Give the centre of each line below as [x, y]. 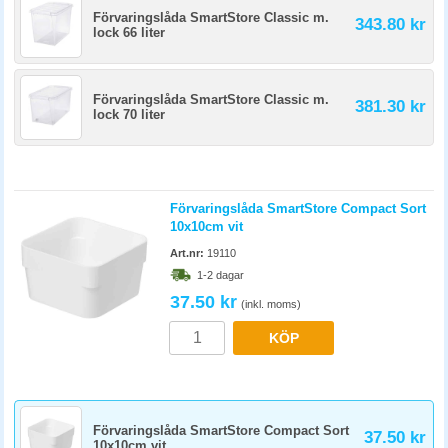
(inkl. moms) [271, 304]
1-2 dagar [220, 275]
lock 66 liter [129, 32]
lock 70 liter [129, 114]
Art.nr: [187, 253]
